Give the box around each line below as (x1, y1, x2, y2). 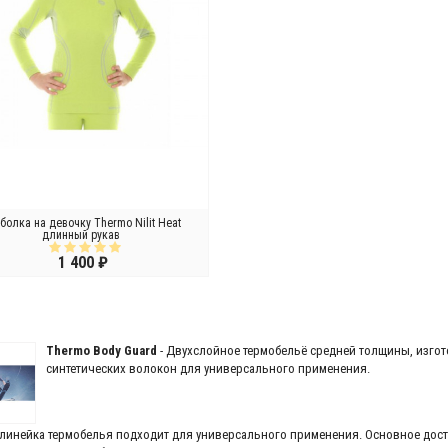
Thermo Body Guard (46, 343, 157, 358)
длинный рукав (42, 228, 121, 242)
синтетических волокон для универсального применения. (46, 361, 373, 376)
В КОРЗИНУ (9, 300, 70, 314)
